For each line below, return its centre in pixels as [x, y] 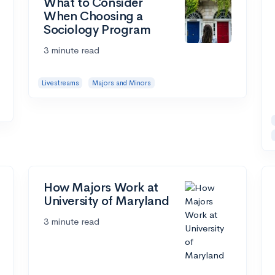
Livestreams [60, 83]
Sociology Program [97, 29]
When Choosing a [94, 16]
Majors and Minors [121, 83]
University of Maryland [107, 201]
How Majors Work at [101, 187]
